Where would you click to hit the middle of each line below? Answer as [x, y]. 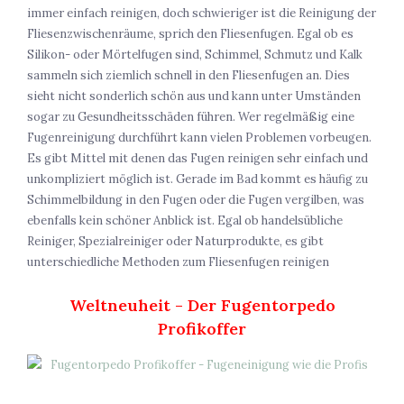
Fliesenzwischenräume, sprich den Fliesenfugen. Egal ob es [190, 34]
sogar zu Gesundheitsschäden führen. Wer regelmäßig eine [191, 117]
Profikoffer [202, 329]
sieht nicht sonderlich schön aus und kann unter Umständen [194, 96]
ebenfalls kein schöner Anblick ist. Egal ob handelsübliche [185, 221]
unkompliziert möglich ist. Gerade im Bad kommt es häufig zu [197, 179]
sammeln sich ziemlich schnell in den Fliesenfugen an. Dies [188, 76]
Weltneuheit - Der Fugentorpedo [202, 306]
